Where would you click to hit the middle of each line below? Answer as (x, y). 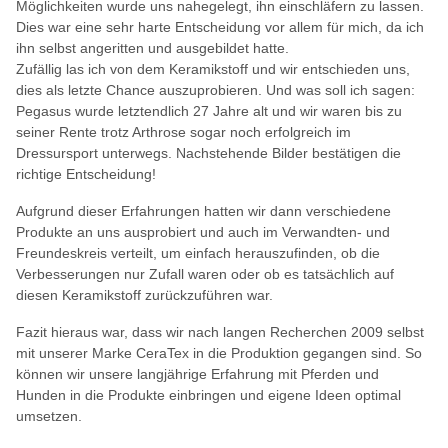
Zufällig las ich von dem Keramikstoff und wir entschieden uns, (213, 68)
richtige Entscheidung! (86, 173)
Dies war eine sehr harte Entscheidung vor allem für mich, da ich (220, 26)
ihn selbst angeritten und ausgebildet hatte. (154, 47)
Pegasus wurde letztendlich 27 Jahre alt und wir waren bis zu (209, 110)
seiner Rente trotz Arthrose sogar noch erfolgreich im (183, 131)
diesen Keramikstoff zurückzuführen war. (144, 294)
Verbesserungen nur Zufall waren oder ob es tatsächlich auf (205, 273)
